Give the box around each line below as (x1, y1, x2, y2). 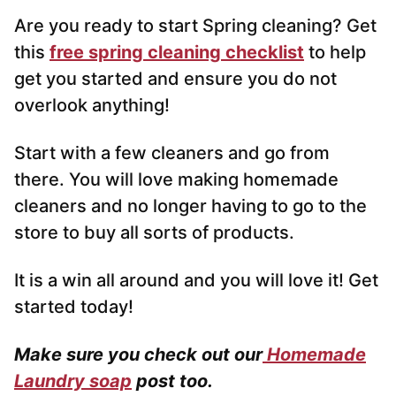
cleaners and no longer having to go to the (14, 195, 367, 217)
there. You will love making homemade (14, 169, 339, 191)
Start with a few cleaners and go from (14, 142, 330, 164)
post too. (132, 370, 213, 392)
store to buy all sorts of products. (14, 222, 294, 244)
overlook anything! (14, 95, 170, 117)
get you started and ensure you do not (14, 68, 337, 90)
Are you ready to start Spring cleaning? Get (14, 15, 377, 37)
